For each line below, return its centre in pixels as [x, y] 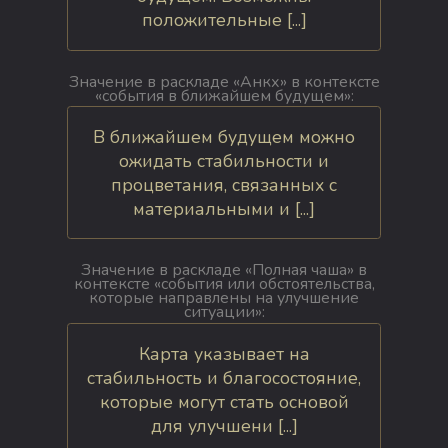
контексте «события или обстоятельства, [224, 284]
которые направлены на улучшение [224, 298]
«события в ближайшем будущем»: [224, 95]
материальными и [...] [224, 208]
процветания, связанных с [224, 184]
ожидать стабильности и [224, 160]
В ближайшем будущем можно [224, 136]
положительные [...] [224, 20]
